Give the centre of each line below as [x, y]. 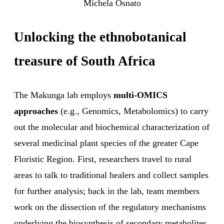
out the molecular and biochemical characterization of [112, 127]
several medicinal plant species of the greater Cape [106, 143]
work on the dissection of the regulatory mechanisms [110, 207]
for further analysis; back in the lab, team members [107, 191]
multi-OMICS [140, 95]
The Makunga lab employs [64, 95]
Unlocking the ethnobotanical [100, 37]
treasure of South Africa [85, 61]
